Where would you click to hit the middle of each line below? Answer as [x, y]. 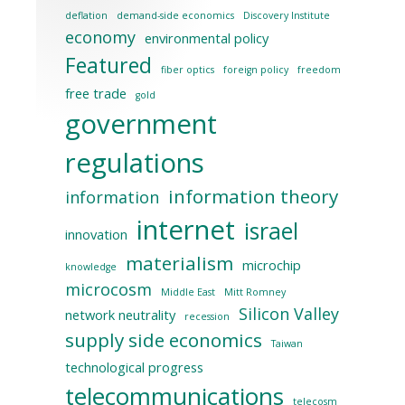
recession [207, 316]
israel [271, 231]
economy [100, 37]
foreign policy [256, 69]
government [141, 123]
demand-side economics [175, 15]
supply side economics [164, 339]
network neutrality [120, 314]
